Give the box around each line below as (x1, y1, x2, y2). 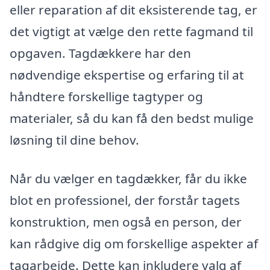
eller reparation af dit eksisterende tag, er (10, 1, 257, 19)
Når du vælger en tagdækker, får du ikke (10, 169, 247, 187)
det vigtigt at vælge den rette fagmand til (10, 23, 253, 40)
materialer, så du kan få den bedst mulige (10, 110, 254, 127)
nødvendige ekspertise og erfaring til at (10, 66, 244, 84)
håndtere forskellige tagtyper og (10, 88, 203, 105)
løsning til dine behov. (10, 131, 139, 149)
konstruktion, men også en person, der (10, 213, 242, 230)
